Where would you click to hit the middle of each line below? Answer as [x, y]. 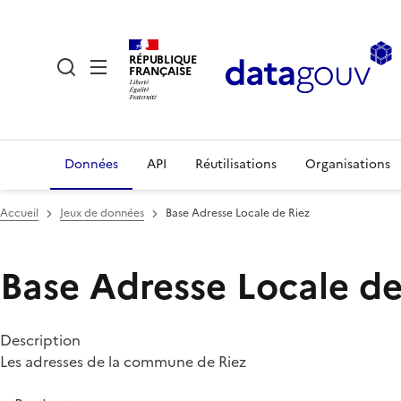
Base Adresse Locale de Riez [238, 213]
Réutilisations [236, 164]
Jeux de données [102, 213]
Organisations [348, 164]
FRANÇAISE [160, 71]
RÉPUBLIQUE [163, 59]
